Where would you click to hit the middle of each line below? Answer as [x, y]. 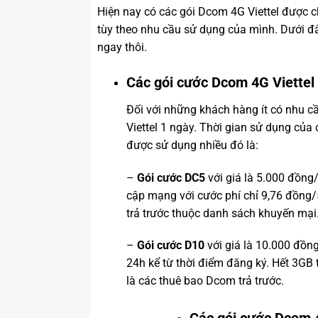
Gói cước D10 [170, 246]
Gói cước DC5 [171, 177]
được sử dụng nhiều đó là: [192, 145]
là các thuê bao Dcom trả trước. [205, 281]
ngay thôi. [122, 47]
